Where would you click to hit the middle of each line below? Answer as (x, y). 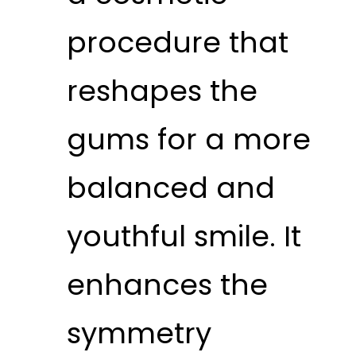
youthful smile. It (184, 236)
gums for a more (188, 139)
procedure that (177, 42)
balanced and (170, 188)
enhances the (167, 284)
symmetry (139, 333)
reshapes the (162, 91)
